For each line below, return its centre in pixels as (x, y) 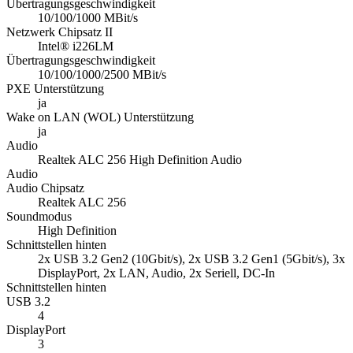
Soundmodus (39, 217)
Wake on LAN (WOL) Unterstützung (100, 117)
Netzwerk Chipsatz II (59, 32)
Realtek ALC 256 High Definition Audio (140, 160)
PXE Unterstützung (55, 89)
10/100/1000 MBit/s (88, 18)
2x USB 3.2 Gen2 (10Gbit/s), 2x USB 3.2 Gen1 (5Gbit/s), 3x (191, 259)
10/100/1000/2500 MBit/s (102, 75)
